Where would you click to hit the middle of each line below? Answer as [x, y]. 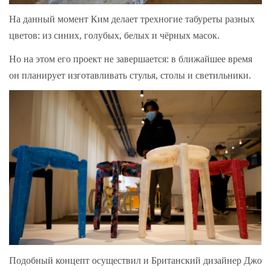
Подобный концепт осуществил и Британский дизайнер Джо [135, 260]
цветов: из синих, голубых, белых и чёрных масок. [116, 36]
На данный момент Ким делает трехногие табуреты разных [132, 19]
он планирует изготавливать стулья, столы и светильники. [130, 75]
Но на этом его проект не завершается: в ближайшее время [131, 59]
